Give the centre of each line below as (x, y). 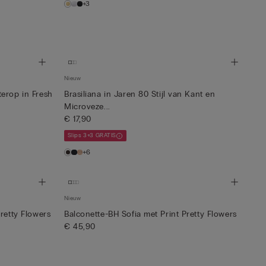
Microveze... (87, 107)
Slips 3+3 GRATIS (92, 135)
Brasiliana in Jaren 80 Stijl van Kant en (140, 94)
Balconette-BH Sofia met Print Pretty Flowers (151, 214)
